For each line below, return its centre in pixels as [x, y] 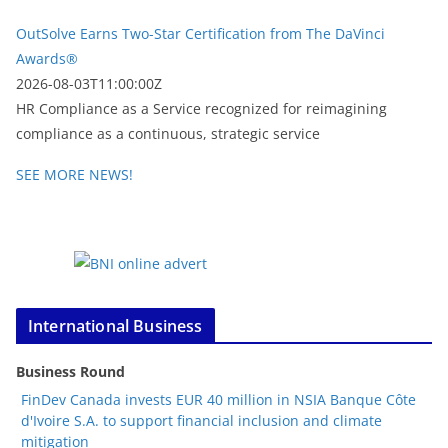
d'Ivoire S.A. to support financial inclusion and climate [201, 421]
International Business [115, 326]
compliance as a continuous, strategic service [168, 134]
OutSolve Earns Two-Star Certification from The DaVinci [200, 34]
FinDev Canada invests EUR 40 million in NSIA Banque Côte [218, 400]
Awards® [47, 59]
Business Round [70, 372]
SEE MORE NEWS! [74, 175]
